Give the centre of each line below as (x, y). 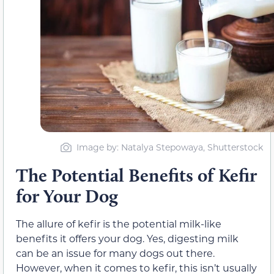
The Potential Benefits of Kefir (136, 176)
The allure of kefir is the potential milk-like (119, 224)
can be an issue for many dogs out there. (115, 253)
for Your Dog (67, 196)
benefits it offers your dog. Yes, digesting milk (127, 239)
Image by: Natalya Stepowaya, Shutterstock (170, 147)
